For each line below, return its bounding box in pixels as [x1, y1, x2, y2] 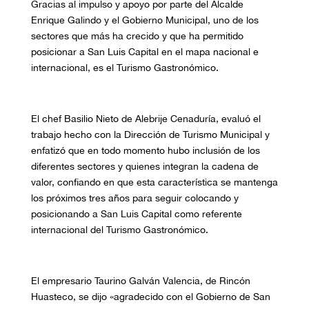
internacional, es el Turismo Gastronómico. [30, 62, 219, 74]
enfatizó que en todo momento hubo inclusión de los [30, 145, 260, 157]
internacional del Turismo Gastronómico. [30, 224, 208, 236]
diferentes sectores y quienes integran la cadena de [30, 161, 259, 172]
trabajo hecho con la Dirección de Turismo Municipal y [30, 129, 270, 141]
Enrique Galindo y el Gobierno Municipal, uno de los [30, 14, 259, 26]
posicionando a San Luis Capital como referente [30, 208, 242, 220]
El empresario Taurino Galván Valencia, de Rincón [30, 275, 250, 287]
